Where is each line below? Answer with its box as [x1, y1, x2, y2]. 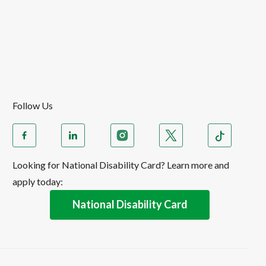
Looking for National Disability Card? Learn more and [12, 159, 230, 170]
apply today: [12, 175, 64, 187]
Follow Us [12, 99, 53, 111]
